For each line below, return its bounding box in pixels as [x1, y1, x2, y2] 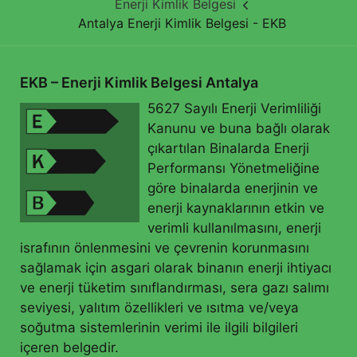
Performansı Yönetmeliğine [147, 160, 320, 176]
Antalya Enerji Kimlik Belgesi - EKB [77, 15, 286, 31]
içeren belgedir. [20, 339, 119, 355]
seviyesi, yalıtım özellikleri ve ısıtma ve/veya [20, 300, 299, 316]
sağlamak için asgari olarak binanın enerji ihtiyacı [20, 260, 331, 276]
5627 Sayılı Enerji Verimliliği [147, 100, 321, 116]
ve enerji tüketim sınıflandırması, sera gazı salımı [20, 280, 329, 296]
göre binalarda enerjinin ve [147, 180, 318, 196]
